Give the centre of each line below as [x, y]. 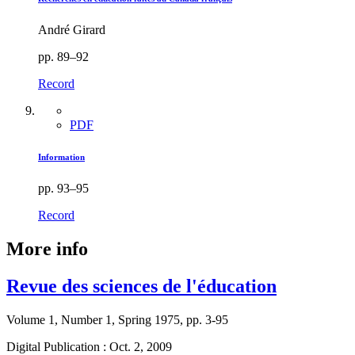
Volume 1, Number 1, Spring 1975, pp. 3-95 [117, 319]
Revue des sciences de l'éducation [141, 286]
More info [47, 248]
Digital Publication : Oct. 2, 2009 [89, 346]
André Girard [72, 29]
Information [61, 157]
